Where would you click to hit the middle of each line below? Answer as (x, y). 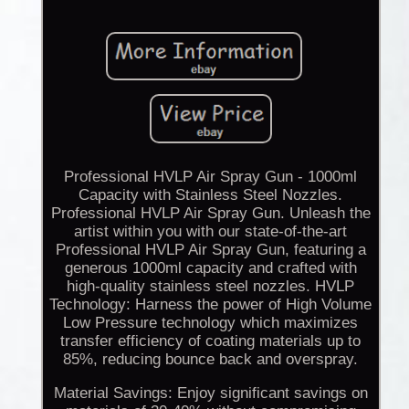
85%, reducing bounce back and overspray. (211, 360)
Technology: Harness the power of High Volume (211, 305)
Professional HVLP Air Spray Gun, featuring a (210, 250)
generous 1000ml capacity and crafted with (210, 268)
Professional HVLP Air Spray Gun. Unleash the (210, 214)
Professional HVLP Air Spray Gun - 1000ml (211, 177)
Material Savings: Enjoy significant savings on (210, 393)
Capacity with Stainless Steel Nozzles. (211, 195)
